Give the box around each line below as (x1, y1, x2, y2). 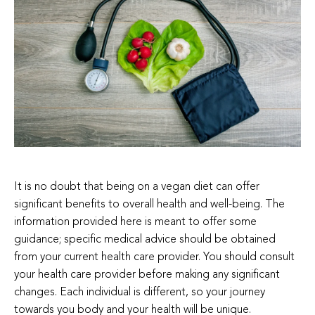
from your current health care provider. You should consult (14, 252, 295, 264)
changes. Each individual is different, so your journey (14, 287, 265, 299)
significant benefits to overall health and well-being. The (14, 199, 285, 211)
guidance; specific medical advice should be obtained (14, 234, 276, 246)
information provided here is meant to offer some (14, 217, 257, 229)
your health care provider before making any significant (14, 269, 280, 281)
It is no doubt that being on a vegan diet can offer (14, 181, 259, 193)
